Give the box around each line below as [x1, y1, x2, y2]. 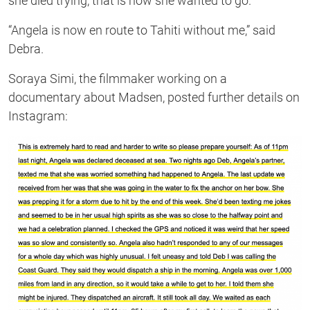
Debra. [8, 42, 44, 57]
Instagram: [8, 109, 68, 124]
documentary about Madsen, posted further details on [8, 90, 300, 105]
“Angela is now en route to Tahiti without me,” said [8, 23, 275, 38]
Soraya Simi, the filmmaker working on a [8, 71, 227, 86]
